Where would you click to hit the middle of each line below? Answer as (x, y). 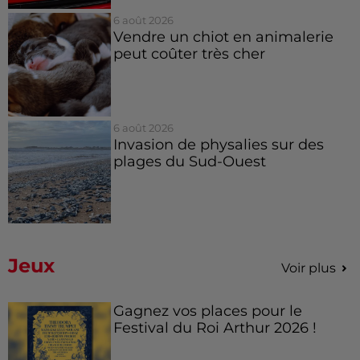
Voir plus (309, 268)
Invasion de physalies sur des (218, 144)
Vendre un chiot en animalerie (223, 37)
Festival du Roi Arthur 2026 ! (215, 327)
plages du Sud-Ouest (189, 161)
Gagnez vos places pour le (207, 310)
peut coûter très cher (189, 54)
